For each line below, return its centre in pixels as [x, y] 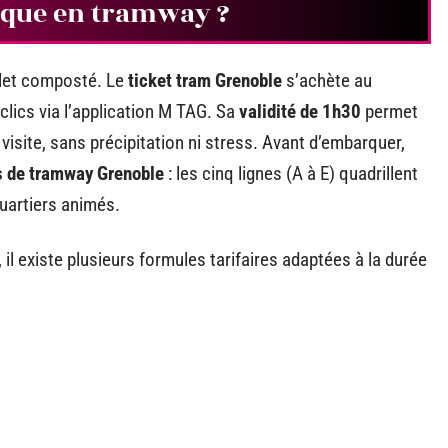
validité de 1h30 [300, 111]
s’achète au [327, 80]
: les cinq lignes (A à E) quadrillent [291, 173]
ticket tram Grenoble [205, 80]
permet [389, 111]
